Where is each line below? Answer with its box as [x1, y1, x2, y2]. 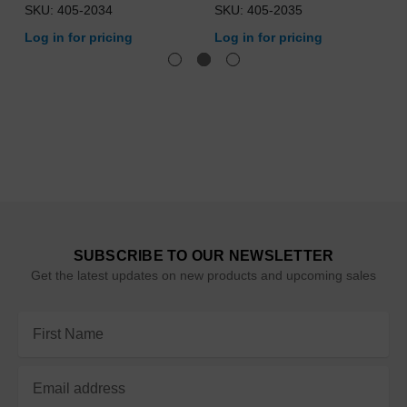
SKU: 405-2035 [214, 3, 303, 17]
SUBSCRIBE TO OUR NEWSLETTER [73, 248, 334, 263]
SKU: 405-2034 [25, 3, 113, 17]
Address [18, 336, 72, 352]
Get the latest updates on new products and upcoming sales [31, 268, 376, 283]
